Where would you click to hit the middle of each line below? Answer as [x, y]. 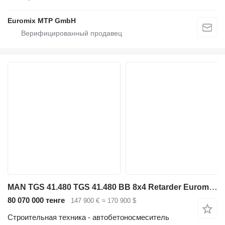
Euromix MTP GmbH [42, 20]
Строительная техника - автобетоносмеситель [88, 217]
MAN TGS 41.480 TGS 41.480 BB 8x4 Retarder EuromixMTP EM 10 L [213, 187]
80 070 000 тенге [36, 200]
